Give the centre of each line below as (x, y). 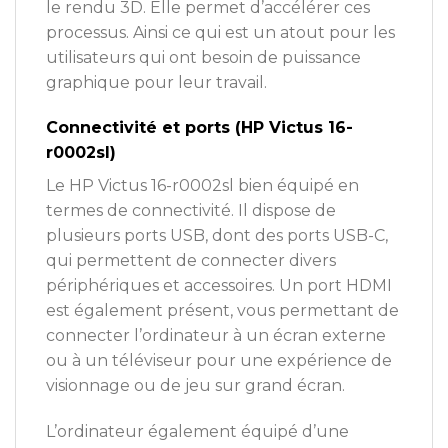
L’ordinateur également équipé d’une (197, 432)
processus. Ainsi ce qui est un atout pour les (220, 32)
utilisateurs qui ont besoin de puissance (203, 57)
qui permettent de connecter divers (191, 261)
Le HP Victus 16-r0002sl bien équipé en (202, 186)
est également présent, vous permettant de (222, 311)
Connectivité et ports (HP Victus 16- (199, 128)
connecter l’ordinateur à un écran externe (216, 336)
